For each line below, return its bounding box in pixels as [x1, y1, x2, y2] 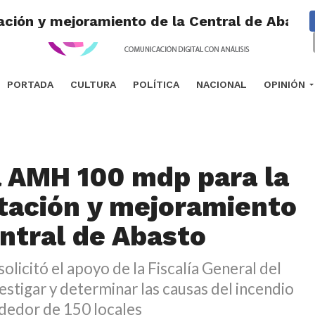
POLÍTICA [132, 79, 179, 90]
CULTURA [70, 79, 116, 90]
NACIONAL [195, 79, 247, 90]
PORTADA [6, 79, 53, 90]
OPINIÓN [263, 79, 305, 90]
